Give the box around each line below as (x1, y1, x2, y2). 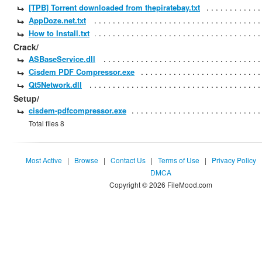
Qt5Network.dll (29, 79, 82, 90)
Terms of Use (157, 155, 199, 166)
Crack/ (13, 41, 39, 53)
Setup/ (13, 92, 39, 104)
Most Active (25, 155, 62, 166)
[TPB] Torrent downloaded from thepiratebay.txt (29, 2, 200, 13)
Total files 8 (29, 118, 64, 128)
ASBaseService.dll (29, 53, 95, 64)
